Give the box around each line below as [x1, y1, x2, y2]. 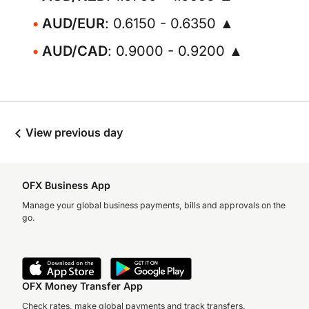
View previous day [23, 126, 123, 139]
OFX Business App [22, 179, 110, 191]
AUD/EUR [42, 15, 105, 32]
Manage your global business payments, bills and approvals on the [22, 200, 286, 210]
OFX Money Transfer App [22, 280, 143, 292]
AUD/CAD [42, 43, 108, 59]
